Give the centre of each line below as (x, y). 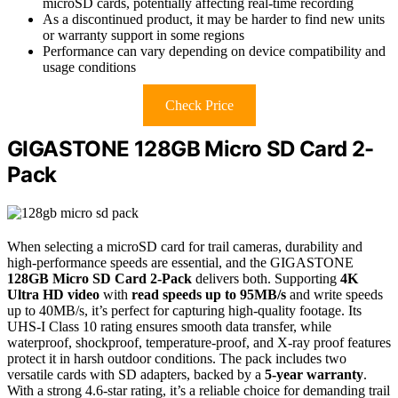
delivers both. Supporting (266, 279)
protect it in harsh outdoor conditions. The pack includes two (177, 359)
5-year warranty (314, 375)
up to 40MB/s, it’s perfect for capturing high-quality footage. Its (184, 311)
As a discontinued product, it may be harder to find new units (214, 20)
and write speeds (334, 295)
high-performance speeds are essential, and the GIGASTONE (180, 263)
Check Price (199, 106)
